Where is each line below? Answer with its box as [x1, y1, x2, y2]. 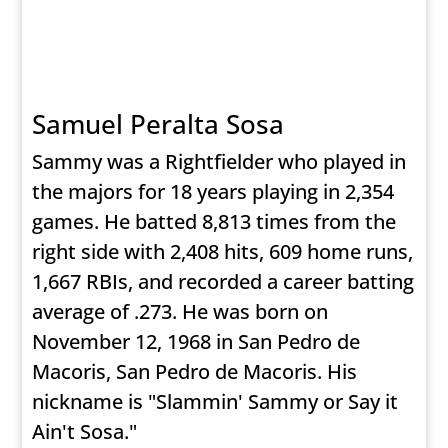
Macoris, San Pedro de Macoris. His [32, 358, 358, 386]
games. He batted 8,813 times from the [32, 208, 397, 236]
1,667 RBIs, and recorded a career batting [32, 268, 415, 296]
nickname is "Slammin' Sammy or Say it [32, 388, 399, 416]
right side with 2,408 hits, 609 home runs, [32, 238, 414, 266]
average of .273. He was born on [32, 298, 329, 326]
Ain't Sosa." [32, 418, 138, 446]
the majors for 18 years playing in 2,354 [32, 178, 395, 206]
